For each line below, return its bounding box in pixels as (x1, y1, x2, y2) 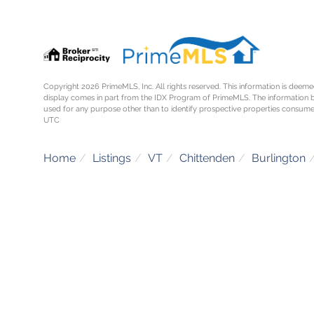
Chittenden (179, 151, 235, 165)
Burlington (252, 151, 306, 165)
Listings (93, 151, 131, 165)
